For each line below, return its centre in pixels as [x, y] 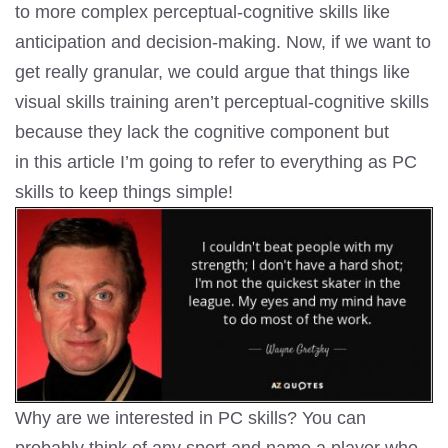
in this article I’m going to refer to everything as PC [216, 161]
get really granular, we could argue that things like [212, 71]
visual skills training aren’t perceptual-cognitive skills [222, 101]
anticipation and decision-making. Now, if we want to [223, 41]
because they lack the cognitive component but [202, 131]
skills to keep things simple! [124, 191]
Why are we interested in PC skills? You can [190, 418]
